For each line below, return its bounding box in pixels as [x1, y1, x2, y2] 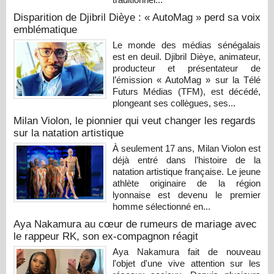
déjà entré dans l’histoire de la [112, 154, 261, 165]
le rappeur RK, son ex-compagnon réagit [13, 230, 198, 242]
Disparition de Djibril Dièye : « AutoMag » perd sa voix [13, 11, 261, 23]
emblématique [13, 23, 77, 35]
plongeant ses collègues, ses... [112, 97, 235, 108]
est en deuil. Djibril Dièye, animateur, [112, 51, 261, 62]
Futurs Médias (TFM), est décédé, [112, 86, 261, 97]
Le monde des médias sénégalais [112, 39, 261, 50]
